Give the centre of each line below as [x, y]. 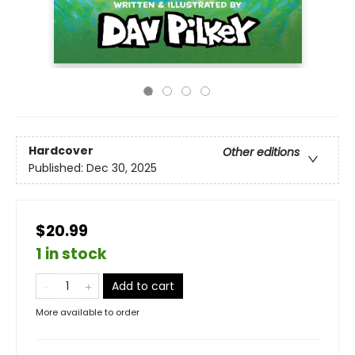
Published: [57, 168]
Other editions [261, 153]
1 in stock [71, 254]
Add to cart [143, 286]
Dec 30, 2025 [122, 168]
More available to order [88, 312]
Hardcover [61, 151]
